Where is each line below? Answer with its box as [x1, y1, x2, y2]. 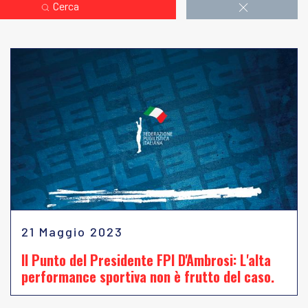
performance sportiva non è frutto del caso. [21, 266, 274, 287]
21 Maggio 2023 [21, 224, 123, 239]
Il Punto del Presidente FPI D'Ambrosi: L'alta [21, 250, 271, 270]
